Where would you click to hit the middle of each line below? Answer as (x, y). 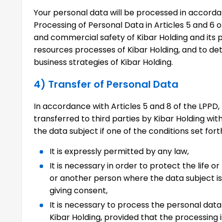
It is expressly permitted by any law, (119, 151)
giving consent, (79, 191)
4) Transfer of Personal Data (106, 84)
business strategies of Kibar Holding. (104, 62)
